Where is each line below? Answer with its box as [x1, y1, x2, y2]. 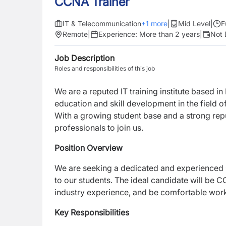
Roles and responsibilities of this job [54, 65, 155, 72]
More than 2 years [139, 30, 200, 38]
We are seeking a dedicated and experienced [54, 163, 223, 173]
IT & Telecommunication [63, 19, 141, 28]
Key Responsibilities [54, 207, 129, 217]
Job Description [54, 53, 115, 63]
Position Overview [54, 143, 123, 153]
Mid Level [178, 19, 210, 28]
